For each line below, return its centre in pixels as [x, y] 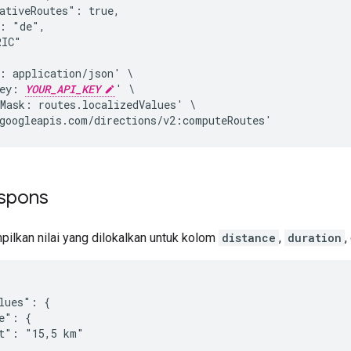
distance [249, 237]
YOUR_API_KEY [63, 89]
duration [315, 237]
